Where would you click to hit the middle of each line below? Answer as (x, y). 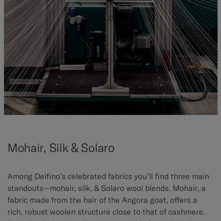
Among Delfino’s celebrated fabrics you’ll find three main (108, 176)
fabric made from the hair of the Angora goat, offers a (102, 200)
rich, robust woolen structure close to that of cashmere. (106, 212)
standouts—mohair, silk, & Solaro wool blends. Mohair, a (107, 188)
